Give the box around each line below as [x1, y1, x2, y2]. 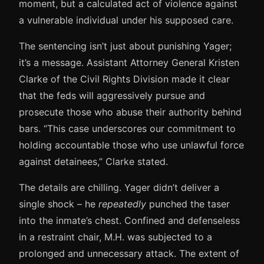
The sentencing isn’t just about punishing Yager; [19, 39, 232, 52]
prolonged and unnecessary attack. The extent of [19, 247, 239, 259]
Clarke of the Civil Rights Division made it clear [19, 72, 230, 85]
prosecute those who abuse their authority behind [19, 105, 242, 118]
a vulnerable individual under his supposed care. [19, 14, 233, 26]
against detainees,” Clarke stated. [19, 155, 168, 167]
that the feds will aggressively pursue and [19, 89, 205, 101]
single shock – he [19, 197, 98, 210]
